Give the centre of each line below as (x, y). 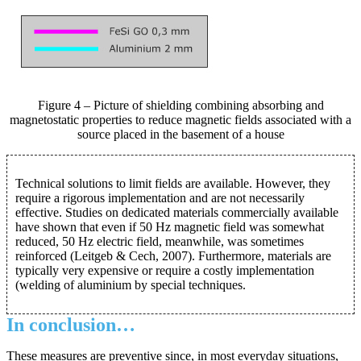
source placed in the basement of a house (180, 135)
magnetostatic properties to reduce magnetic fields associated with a (180, 120)
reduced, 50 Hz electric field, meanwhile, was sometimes (160, 242)
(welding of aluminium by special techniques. (131, 285)
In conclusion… (71, 325)
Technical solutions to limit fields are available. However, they (173, 184)
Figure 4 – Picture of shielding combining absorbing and (180, 106)
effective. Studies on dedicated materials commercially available (177, 213)
